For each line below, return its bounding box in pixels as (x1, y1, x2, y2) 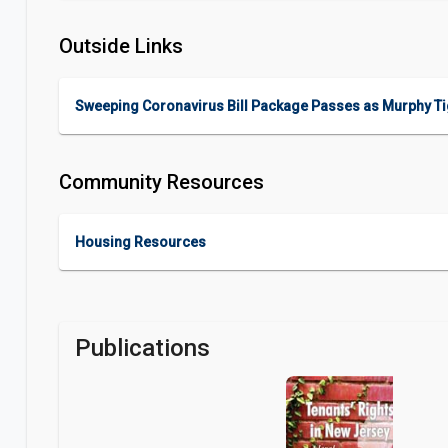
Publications (75, 334, 210, 362)
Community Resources (59, 170, 264, 194)
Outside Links (59, 34, 183, 58)
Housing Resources (75, 234, 206, 250)
